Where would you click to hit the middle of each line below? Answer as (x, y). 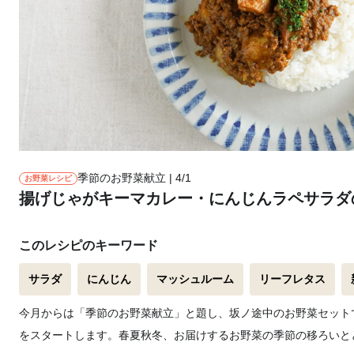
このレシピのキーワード (88, 245)
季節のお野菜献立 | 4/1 (134, 178)
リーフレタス (292, 279)
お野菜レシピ (48, 178)
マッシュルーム (195, 279)
